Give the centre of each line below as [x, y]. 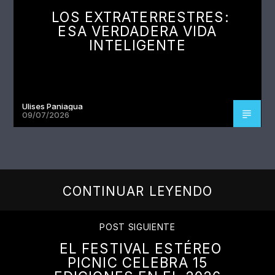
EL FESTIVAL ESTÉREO [141, 249]
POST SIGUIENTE [137, 227]
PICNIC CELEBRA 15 [137, 263]
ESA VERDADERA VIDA [137, 31]
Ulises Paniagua [53, 106]
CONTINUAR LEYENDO [137, 192]
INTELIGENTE [137, 45]
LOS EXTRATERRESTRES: [141, 17]
